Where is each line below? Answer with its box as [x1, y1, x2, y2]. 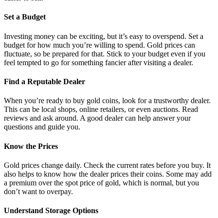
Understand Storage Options [4, 206, 98, 215]
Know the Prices [4, 142, 58, 150]
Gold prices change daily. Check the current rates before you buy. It [4, 161, 211, 169]
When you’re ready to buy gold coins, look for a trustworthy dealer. [4, 96, 211, 105]
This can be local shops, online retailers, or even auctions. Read [4, 105, 198, 114]
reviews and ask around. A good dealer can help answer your [4, 114, 191, 123]
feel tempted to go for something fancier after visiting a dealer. [4, 58, 193, 67]
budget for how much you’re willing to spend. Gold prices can [4, 40, 195, 49]
